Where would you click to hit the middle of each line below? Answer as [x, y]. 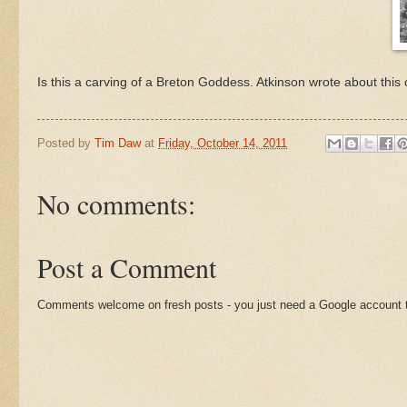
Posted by [66, 143]
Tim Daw [118, 143]
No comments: [116, 204]
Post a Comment [127, 268]
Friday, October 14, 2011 [223, 143]
